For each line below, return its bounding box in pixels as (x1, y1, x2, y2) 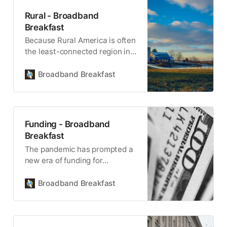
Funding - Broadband (24, 119, 110, 130)
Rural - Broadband (24, 10, 99, 21)
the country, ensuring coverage (24, 58, 135, 68)
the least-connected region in (24, 47, 131, 57)
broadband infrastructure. (24, 166, 117, 176)
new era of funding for (24, 155, 103, 165)
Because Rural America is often (24, 35, 136, 46)
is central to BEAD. (24, 69, 90, 79)
